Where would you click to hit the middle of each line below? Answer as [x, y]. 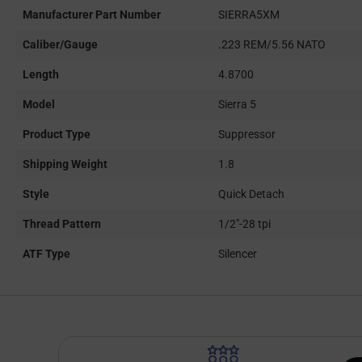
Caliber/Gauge [60, 45]
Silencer [238, 254]
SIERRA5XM [249, 15]
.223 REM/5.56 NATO [272, 45]
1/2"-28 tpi [244, 224]
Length [41, 75]
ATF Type [46, 254]
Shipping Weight [65, 164]
